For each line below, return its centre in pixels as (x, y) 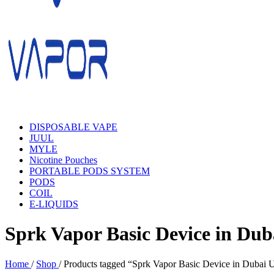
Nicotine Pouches (63, 160)
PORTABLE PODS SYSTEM (90, 171)
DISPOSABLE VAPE (73, 127)
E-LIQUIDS (54, 204)
